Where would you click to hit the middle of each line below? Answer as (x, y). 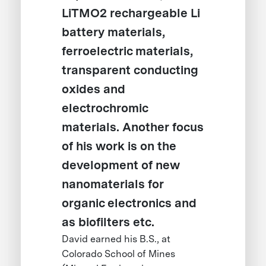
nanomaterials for (113, 184)
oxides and (94, 89)
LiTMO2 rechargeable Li (131, 13)
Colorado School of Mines (119, 254)
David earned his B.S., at (116, 239)
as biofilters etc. (108, 222)
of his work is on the (119, 146)
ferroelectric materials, (128, 51)
